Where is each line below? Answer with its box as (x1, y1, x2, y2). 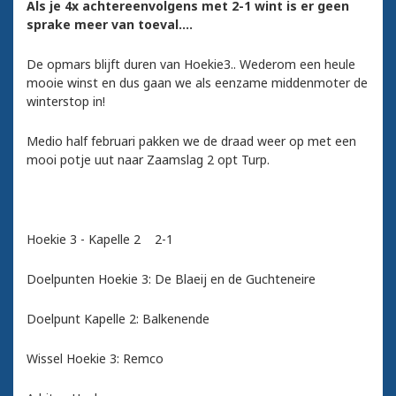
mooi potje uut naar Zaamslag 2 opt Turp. (27, 151, 270, 169)
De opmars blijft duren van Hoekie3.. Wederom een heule (27, 56, 355, 73)
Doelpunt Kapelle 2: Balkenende (27, 310, 209, 328)
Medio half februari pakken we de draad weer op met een (27, 133, 356, 150)
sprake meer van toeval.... (27, 16, 193, 34)
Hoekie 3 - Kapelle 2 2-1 (27, 231, 173, 248)
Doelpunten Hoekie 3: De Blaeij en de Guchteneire (27, 270, 316, 288)
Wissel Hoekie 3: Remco (27, 350, 164, 368)
